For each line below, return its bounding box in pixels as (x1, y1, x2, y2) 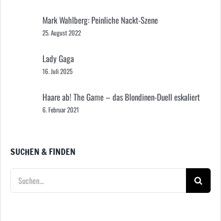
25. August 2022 (42, 27, 81, 37)
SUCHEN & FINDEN (10, 145, 75, 158)
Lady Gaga (42, 52, 74, 65)
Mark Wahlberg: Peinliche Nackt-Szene (42, 13, 158, 26)
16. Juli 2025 (42, 66, 73, 76)
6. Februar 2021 (42, 104, 79, 114)
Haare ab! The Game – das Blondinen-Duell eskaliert (42, 90, 200, 103)
